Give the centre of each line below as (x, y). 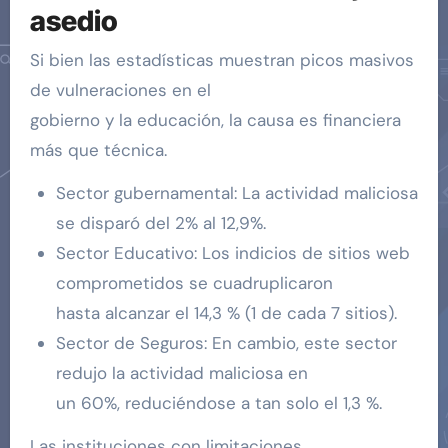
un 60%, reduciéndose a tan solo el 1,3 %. (218, 403)
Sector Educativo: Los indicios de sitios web (232, 253)
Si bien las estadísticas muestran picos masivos (221, 60)
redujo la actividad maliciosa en (181, 373)
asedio (73, 20)
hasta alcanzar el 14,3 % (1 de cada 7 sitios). (226, 313)
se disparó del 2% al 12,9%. (160, 223)
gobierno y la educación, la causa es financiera (215, 120)
